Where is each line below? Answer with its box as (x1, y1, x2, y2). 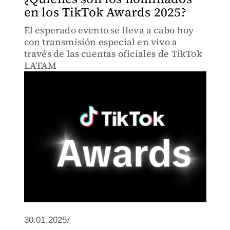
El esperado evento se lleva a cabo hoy (24, 24, 195, 36)
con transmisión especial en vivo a (24, 35, 178, 48)
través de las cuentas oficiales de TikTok (24, 47, 202, 60)
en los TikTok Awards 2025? (24, 4, 186, 21)
